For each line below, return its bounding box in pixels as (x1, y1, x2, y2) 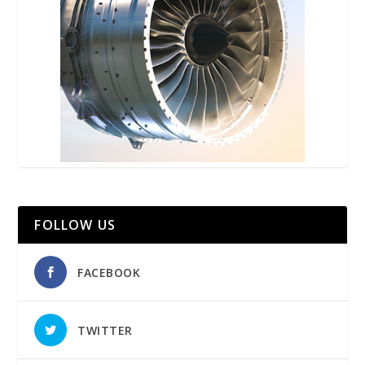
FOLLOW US (34, 215, 117, 234)
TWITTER (77, 322, 133, 338)
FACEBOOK (77, 264, 141, 280)
